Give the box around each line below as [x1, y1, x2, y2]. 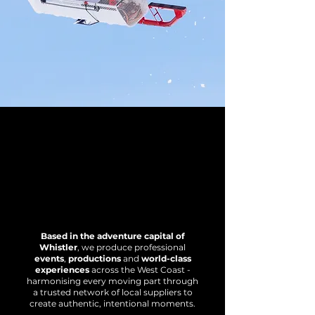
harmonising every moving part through [27, 276, 198, 286]
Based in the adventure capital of [40, 231, 185, 241]
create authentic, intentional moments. [30, 298, 195, 309]
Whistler [39, 242, 77, 252]
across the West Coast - [89, 264, 191, 275]
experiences [34, 264, 89, 275]
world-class [141, 253, 191, 264]
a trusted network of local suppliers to [32, 287, 193, 297]
